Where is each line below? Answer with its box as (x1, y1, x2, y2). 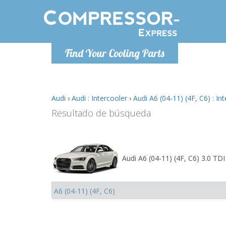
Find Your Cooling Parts (65, 46, 164, 60)
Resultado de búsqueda (51, 107, 151, 119)
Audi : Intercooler (72, 93, 127, 103)
